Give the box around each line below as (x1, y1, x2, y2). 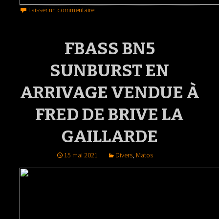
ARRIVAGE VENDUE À (20, 82, 199, 103)
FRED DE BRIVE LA (35, 104, 184, 125)
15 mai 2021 (64, 151, 98, 159)
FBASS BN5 (64, 38, 155, 59)
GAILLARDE (61, 126, 158, 147)
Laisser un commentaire (28, 5, 94, 14)
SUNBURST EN (50, 60, 169, 81)
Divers (115, 151, 132, 159)
